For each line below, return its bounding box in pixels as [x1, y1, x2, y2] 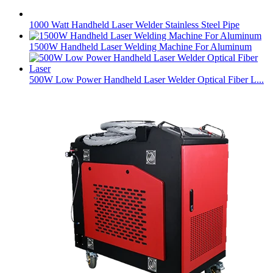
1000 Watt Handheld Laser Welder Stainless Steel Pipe [29, 19, 239, 30]
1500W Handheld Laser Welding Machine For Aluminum [29, 41, 252, 52]
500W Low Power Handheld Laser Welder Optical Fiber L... [29, 74, 264, 85]
